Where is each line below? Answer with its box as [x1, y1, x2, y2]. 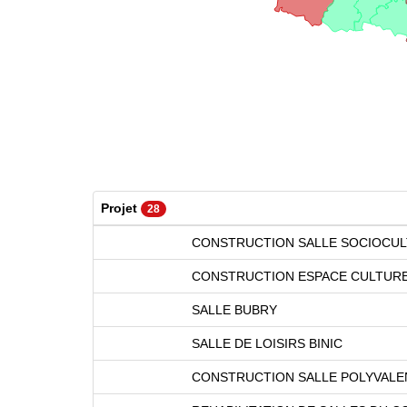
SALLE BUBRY [192, 302, 277, 317]
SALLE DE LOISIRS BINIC [192, 335, 342, 351]
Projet [101, 200, 141, 215]
